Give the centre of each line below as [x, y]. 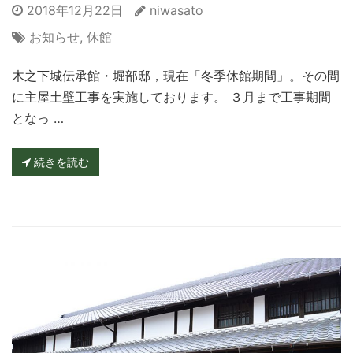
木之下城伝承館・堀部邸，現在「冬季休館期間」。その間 [176, 75]
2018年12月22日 [73, 10]
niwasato [176, 10]
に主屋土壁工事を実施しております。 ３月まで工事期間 [171, 97]
